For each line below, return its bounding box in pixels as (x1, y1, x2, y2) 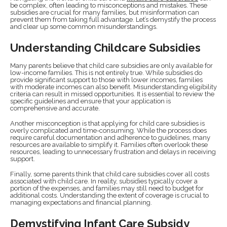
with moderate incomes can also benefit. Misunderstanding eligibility (10, 83, 217, 91)
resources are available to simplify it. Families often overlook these (10, 140, 208, 148)
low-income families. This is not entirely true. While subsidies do (10, 68, 202, 77)
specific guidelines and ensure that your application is (10, 97, 171, 105)
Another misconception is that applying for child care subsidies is (10, 119, 205, 127)
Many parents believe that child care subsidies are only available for (10, 61, 213, 69)
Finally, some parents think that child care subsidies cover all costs (10, 170, 209, 178)
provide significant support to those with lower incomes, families (10, 75, 203, 84)
